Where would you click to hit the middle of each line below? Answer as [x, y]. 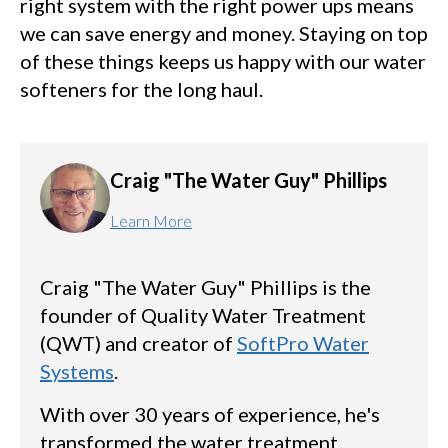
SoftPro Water [303, 343]
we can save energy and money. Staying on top [224, 33]
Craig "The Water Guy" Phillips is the [205, 287]
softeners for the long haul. [141, 89]
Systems [77, 371]
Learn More [151, 220]
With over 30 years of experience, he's [210, 414]
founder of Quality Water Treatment [203, 315]
